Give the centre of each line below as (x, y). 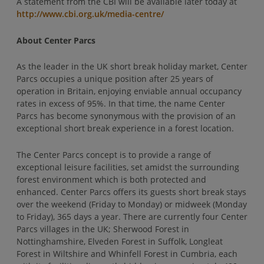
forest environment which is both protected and (111, 180)
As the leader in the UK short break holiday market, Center (132, 67)
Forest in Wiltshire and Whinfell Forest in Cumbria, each (127, 254)
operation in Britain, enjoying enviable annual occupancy (129, 91)
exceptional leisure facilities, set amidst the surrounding (128, 167)
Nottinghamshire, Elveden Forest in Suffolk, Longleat (120, 242)
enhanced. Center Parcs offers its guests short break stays (131, 192)
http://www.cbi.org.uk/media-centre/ (90, 14)
